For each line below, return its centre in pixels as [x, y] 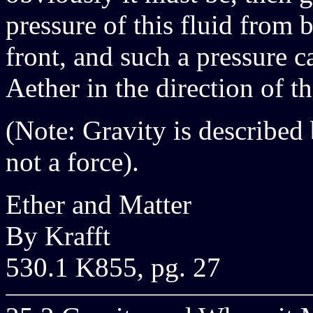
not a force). [72, 162]
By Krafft [58, 236]
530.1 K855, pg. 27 [113, 267]
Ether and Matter [99, 204]
